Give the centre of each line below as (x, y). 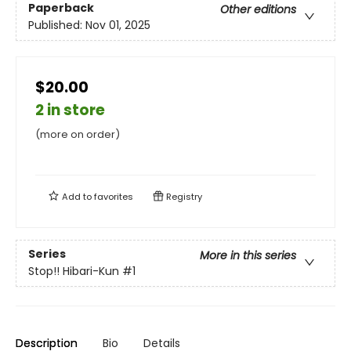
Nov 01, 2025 (118, 25)
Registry (183, 197)
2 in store (70, 110)
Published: (57, 25)
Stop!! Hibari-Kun (74, 271)
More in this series (248, 256)
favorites (114, 197)
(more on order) (78, 135)
